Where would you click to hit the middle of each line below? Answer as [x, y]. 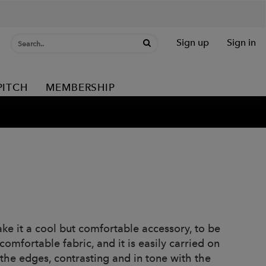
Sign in [241, 42]
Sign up [193, 42]
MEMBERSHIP [80, 87]
